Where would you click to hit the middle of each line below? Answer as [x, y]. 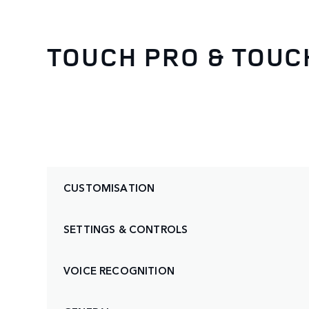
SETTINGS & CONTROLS [126, 228]
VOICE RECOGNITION [119, 270]
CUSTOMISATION [109, 187]
